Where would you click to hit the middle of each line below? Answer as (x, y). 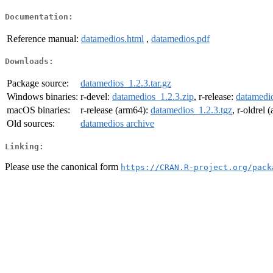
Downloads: (29, 62)
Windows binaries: (42, 97)
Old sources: (31, 124)
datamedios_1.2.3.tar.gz (126, 83)
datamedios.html (112, 38)
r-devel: (96, 97)
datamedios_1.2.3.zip (153, 97)
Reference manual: (43, 38)
